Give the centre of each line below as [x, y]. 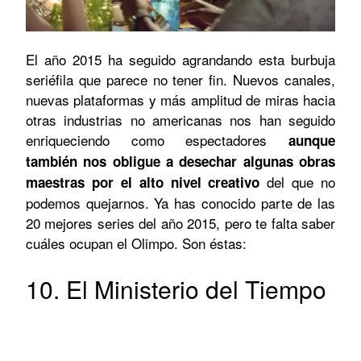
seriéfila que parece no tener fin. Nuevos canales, [180, 80]
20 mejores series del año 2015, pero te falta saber [180, 223]
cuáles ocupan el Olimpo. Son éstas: [136, 243]
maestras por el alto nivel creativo [143, 183]
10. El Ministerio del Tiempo [176, 289]
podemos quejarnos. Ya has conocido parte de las [180, 203]
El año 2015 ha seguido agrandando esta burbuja [180, 60]
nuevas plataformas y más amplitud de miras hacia [180, 100]
